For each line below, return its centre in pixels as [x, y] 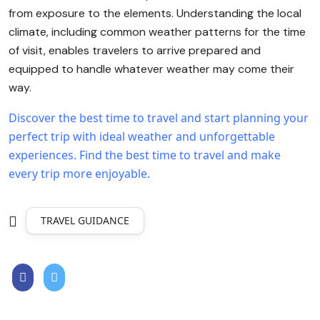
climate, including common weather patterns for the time [157, 32]
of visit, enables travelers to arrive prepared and [135, 50]
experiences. [42, 155]
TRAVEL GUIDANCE [85, 220]
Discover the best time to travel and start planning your [159, 118]
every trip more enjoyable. [79, 174]
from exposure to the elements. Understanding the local [155, 13]
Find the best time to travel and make [180, 155]
